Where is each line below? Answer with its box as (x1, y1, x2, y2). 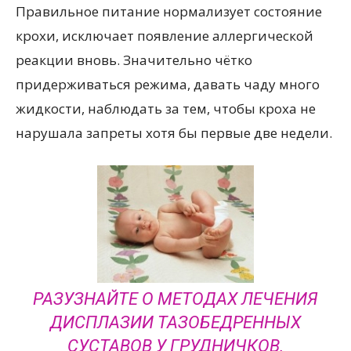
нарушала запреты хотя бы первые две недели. (16, 123, 332, 142)
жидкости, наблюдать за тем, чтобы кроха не (16, 99, 316, 118)
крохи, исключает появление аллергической (16, 26, 313, 45)
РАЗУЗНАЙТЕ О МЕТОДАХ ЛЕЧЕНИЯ (33, 288, 318, 309)
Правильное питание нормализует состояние (16, 2, 322, 20)
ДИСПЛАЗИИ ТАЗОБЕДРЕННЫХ (50, 312, 301, 332)
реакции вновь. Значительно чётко (16, 50, 252, 69)
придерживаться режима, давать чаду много (16, 74, 320, 93)
